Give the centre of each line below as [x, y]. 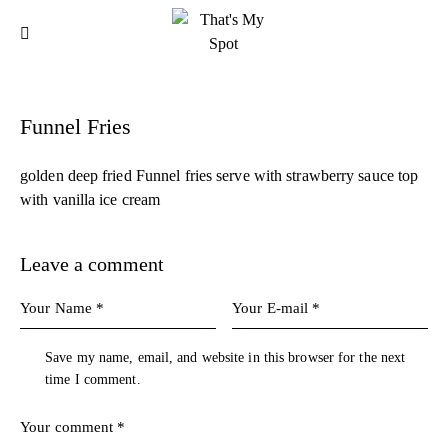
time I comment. [93, 379]
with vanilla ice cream [90, 200]
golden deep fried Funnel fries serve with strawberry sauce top [219, 176]
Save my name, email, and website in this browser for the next [225, 357]
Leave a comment [92, 264]
